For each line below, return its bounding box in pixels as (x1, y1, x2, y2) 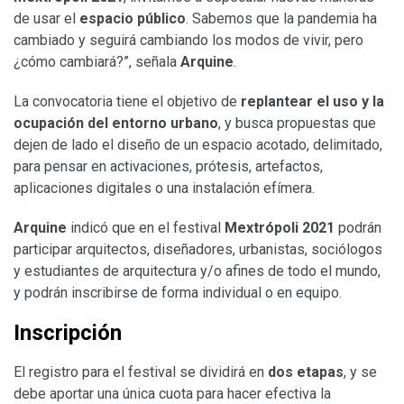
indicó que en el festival (67, 218, 225, 236)
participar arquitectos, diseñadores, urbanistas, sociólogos (14, 240, 382, 258)
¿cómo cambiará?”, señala (14, 52, 180, 70)
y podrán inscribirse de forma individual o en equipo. (14, 283, 342, 301)
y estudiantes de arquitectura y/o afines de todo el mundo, (14, 262, 381, 280)
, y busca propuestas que (218, 114, 376, 132)
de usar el (14, 9, 79, 27)
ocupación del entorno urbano (14, 114, 218, 132)
